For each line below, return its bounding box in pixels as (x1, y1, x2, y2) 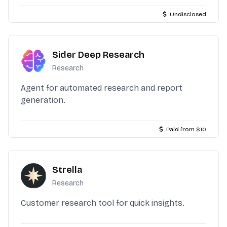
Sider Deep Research (52, 49, 144, 60)
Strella (52, 164, 82, 175)
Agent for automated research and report (21, 83, 182, 93)
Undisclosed (170, 11, 206, 18)
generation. (21, 95, 65, 105)
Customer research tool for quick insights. (21, 198, 184, 208)
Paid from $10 (166, 126, 206, 133)
